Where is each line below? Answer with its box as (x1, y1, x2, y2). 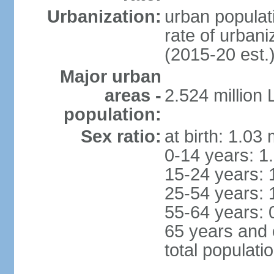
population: (63, 105, 161, 124)
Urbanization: (46, 7, 161, 26)
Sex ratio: (80, 127, 161, 146)
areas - (104, 86, 161, 105)
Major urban (59, 67, 161, 86)
